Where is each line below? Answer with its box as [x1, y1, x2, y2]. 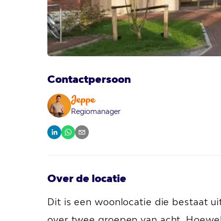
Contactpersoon [47, 73, 131, 85]
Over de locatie [47, 172, 126, 184]
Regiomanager [71, 107, 120, 115]
